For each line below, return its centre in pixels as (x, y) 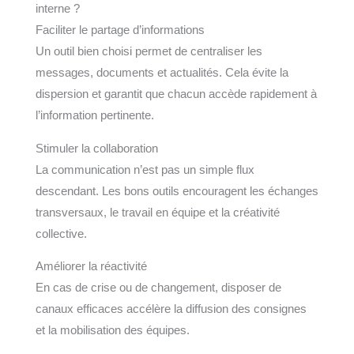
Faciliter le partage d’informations (120, 30)
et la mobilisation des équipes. (112, 331)
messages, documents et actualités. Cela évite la (162, 73)
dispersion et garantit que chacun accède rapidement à (176, 94)
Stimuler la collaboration (96, 148)
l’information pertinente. (94, 116)
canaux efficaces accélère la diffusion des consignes (171, 309)
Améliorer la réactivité (91, 267)
